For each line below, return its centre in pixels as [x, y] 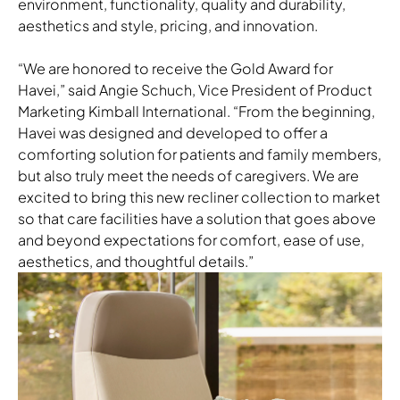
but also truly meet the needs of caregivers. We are [188, 176]
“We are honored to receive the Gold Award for [175, 69]
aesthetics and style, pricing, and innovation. [169, 26]
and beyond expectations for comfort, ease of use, [191, 240]
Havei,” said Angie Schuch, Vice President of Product [195, 90]
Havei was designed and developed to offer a [173, 133]
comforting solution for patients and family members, [200, 154]
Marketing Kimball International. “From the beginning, [196, 112]
